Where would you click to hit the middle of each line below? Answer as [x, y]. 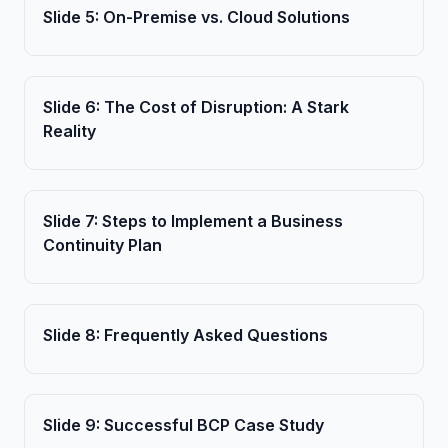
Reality [69, 131]
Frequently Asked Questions [216, 335]
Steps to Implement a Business [222, 221]
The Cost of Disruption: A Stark [226, 107]
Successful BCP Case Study [214, 425]
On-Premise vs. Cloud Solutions [226, 17]
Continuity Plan [102, 245]
